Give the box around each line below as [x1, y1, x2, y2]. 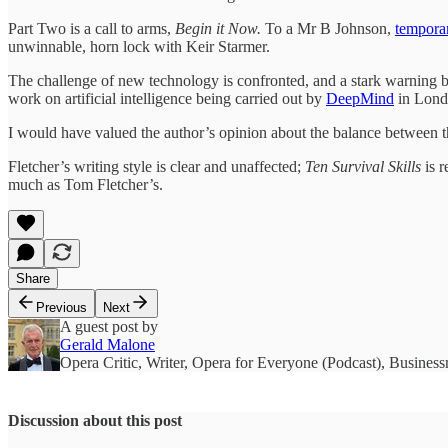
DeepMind [326, 89, 394, 107]
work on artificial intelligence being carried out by [8, 89, 326, 107]
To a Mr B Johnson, [265, 19, 395, 37]
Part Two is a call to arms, [8, 19, 175, 37]
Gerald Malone [60, 335, 155, 353]
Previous [36, 299, 87, 315]
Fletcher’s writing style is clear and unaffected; [8, 157, 305, 175]
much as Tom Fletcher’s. [8, 175, 163, 193]
